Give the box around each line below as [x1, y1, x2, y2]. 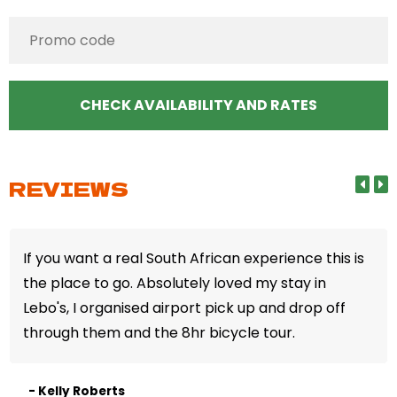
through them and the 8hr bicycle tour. [23, 322, 296, 343]
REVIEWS [9, 174, 129, 203]
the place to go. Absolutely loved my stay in [23, 272, 327, 293]
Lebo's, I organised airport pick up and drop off [23, 297, 346, 318]
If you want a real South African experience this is [23, 247, 365, 269]
